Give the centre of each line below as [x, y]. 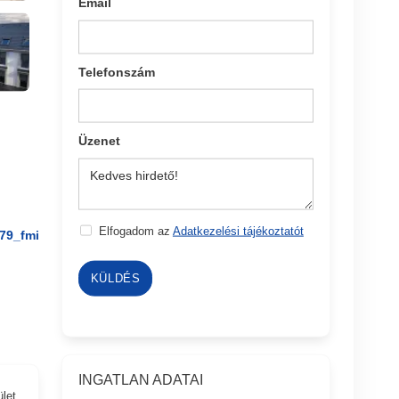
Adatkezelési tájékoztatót [238, 231]
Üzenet [100, 140]
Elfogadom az [135, 231]
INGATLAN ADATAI [141, 379]
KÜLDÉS [115, 278]
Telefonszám [117, 72]
